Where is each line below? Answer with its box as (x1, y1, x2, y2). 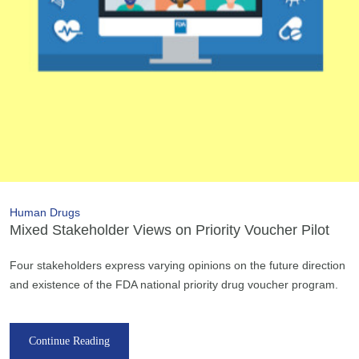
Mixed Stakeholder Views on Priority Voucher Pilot (10, 221, 329, 238)
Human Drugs (10, 205, 80, 219)
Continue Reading (29, 334, 110, 347)
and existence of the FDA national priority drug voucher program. (10, 277, 338, 291)
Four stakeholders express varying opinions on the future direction (10, 258, 345, 272)
